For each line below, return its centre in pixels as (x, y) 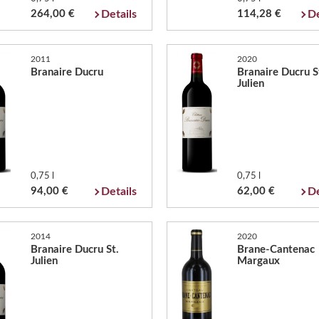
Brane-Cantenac (276, 250)
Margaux (258, 261)
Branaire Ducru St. (74, 250)
